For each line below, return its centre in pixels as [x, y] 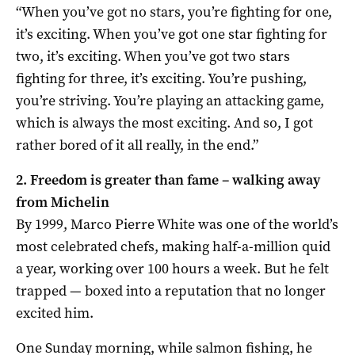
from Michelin [63, 202]
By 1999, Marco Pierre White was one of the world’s [177, 224]
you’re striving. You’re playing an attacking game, [170, 100]
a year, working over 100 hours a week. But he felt [172, 268]
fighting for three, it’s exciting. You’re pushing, [161, 78]
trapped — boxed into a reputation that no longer [171, 290]
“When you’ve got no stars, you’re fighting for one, [174, 11]
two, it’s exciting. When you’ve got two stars [153, 56]
